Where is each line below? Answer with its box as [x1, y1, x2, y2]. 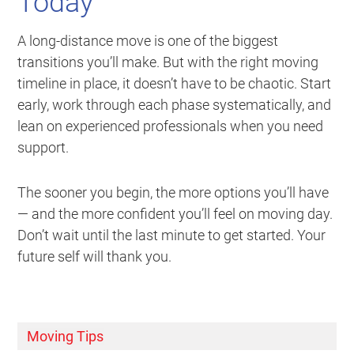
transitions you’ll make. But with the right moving [17, 54, 319, 71]
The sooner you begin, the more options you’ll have [17, 184, 330, 201]
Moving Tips [27, 328, 104, 345]
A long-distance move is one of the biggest [17, 32, 279, 50]
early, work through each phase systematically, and [17, 96, 332, 114]
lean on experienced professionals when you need [17, 118, 324, 135]
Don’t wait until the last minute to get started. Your [17, 227, 326, 244]
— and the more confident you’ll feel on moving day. [17, 205, 333, 223]
